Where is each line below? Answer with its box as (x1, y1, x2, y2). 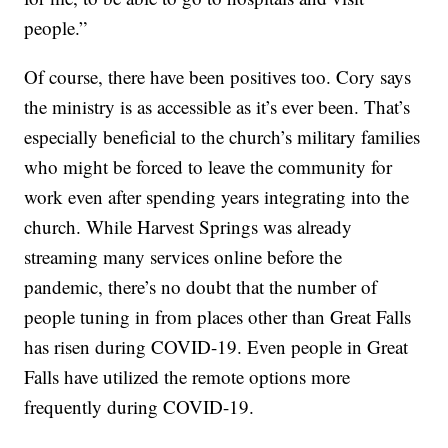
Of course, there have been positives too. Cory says (24, 63, 412, 89)
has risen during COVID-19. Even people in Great (24, 333, 409, 359)
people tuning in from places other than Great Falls (24, 303, 412, 329)
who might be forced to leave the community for (24, 153, 393, 179)
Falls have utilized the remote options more (24, 363, 351, 389)
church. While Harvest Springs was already (24, 213, 353, 239)
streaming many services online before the (24, 243, 343, 269)
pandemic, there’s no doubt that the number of (24, 273, 378, 299)
